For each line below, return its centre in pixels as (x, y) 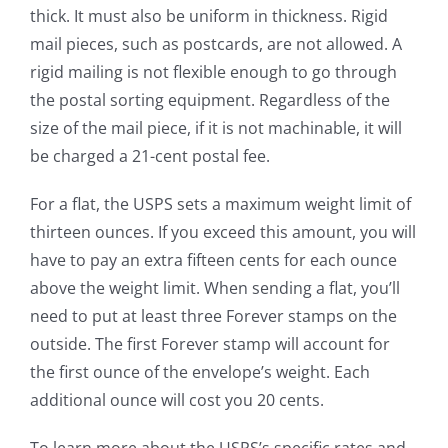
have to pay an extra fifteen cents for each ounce (213, 259)
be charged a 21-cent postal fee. (150, 155)
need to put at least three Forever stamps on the (213, 315)
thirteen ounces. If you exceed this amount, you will (223, 231)
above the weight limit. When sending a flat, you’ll (215, 287)
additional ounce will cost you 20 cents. (177, 399)
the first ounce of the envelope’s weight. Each (200, 371)
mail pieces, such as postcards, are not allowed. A (216, 43)
